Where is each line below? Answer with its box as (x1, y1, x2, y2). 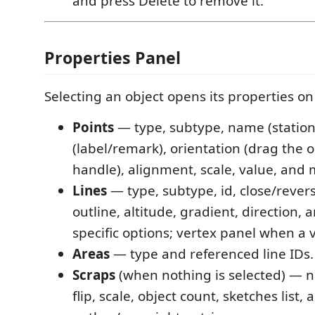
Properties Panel (44, 46, 181, 69)
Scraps (72, 266, 115, 284)
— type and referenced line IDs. (110, 245, 314, 263)
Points (72, 118, 114, 136)
